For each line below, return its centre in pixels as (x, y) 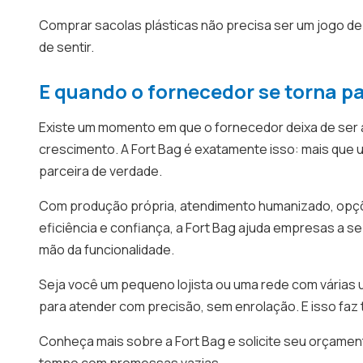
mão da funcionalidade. (107, 250)
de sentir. (66, 47)
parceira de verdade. (100, 171)
